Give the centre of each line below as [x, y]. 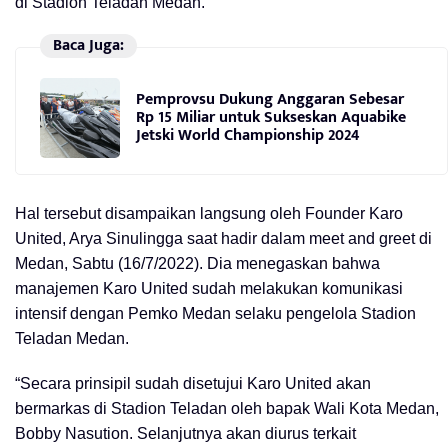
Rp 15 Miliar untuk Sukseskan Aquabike [271, 118]
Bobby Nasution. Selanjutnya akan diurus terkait [185, 433]
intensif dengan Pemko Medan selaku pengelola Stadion [215, 313]
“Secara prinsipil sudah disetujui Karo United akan [193, 383]
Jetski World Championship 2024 [247, 136]
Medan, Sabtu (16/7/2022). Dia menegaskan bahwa [197, 263]
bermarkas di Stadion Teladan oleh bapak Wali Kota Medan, [227, 408]
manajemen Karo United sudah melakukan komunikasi [209, 288]
